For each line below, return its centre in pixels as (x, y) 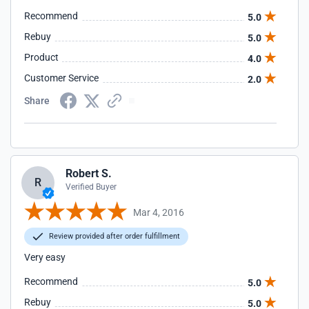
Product (41, 57)
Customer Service (61, 78)
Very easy (45, 257)
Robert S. (89, 173)
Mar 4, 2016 (159, 212)
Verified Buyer (91, 187)
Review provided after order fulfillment (113, 236)
